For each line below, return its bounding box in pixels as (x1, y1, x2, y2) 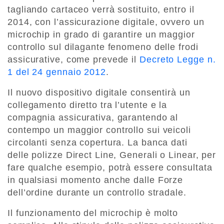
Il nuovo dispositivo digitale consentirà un (7, 87, 190, 98)
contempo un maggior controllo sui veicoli (7, 125, 191, 135)
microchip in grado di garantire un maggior (7, 29, 195, 40)
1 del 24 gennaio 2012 (7, 67, 106, 77)
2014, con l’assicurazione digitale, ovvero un (7, 17, 204, 27)
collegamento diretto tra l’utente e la (7, 100, 167, 110)
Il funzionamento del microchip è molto (7, 208, 178, 218)
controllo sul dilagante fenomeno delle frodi (7, 42, 198, 52)
